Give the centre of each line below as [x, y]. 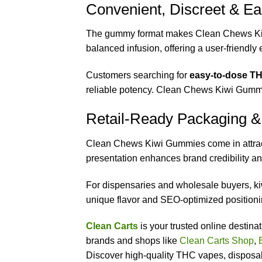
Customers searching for [138, 75]
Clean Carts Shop [217, 241]
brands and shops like [133, 241]
